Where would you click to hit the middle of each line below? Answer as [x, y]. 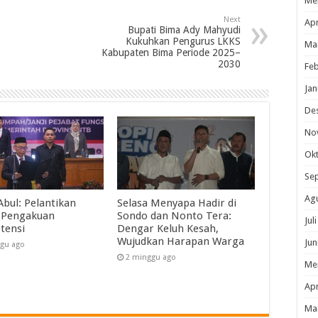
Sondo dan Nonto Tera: [174, 216]
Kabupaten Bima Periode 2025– [171, 53]
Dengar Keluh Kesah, [168, 229]
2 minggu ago [150, 258]
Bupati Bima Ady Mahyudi [184, 30]
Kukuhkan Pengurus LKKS [183, 41]
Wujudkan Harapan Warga [180, 242]
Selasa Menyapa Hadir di [176, 203]
